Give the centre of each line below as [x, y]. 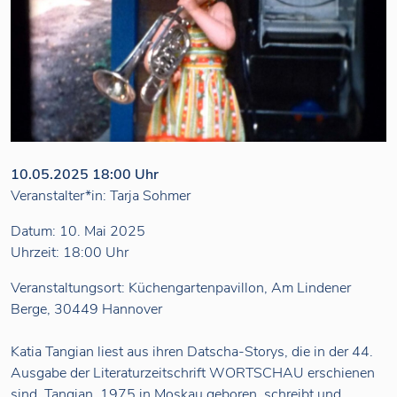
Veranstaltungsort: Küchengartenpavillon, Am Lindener [181, 288]
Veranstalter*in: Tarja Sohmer [101, 196]
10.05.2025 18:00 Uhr [85, 175]
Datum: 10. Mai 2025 [78, 232]
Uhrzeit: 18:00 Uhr [70, 253]
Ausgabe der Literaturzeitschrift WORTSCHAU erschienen [193, 374]
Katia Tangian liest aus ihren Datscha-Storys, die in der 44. [192, 352]
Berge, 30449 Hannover [86, 310]
